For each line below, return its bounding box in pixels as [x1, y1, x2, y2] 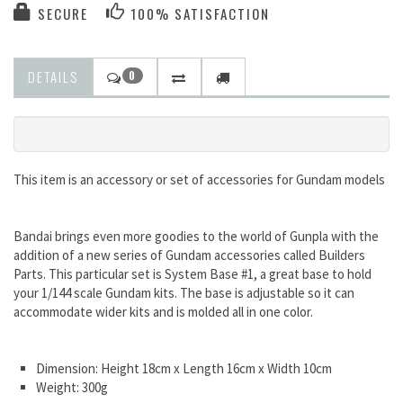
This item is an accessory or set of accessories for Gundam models [13, 171, 385, 189]
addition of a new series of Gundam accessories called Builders [13, 246, 365, 264]
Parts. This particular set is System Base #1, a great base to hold [13, 265, 372, 283]
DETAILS [28, 67, 78, 87]
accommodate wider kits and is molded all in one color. [13, 303, 313, 321]
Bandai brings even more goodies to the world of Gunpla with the [13, 228, 379, 246]
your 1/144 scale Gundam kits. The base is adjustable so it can [13, 284, 354, 302]
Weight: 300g [36, 379, 108, 397]
